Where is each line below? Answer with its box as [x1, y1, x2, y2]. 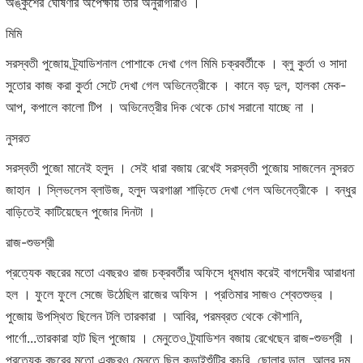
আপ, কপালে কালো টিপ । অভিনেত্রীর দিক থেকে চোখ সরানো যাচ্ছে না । [6, 99, 316, 116]
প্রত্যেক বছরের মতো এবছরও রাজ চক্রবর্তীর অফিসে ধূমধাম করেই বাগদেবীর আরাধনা [6, 264, 355, 281]
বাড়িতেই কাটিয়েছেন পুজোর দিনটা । [6, 203, 156, 220]
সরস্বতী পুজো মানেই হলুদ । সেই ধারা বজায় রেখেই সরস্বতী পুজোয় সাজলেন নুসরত [6, 160, 354, 177]
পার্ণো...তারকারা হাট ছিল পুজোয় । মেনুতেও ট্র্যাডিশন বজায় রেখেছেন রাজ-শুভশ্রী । [6, 330, 355, 347]
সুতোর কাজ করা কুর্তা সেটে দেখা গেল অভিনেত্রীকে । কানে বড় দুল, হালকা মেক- [6, 77, 346, 94]
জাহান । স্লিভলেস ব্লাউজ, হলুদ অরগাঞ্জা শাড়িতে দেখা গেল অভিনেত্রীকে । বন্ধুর [6, 181, 356, 199]
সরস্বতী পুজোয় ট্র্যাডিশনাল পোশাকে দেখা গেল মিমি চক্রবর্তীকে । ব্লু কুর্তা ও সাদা [6, 55, 347, 72]
